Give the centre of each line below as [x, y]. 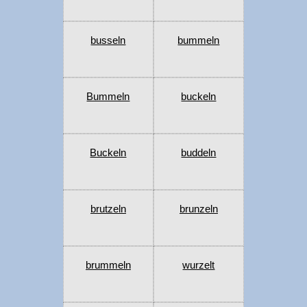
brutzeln [108, 209]
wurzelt [199, 265]
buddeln [199, 153]
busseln [108, 40]
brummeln [108, 265]
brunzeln [198, 209]
